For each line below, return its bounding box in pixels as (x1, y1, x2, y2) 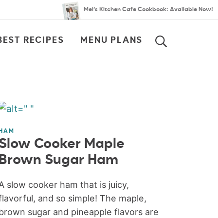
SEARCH (173, 48, 203, 54)
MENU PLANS (80, 36, 143, 45)
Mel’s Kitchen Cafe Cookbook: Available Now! (84, 7, 213, 13)
